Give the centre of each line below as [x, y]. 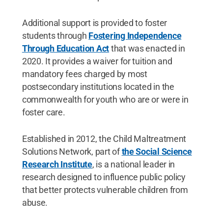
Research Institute [57, 164]
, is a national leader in [134, 164]
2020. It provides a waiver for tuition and [97, 61]
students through [55, 35]
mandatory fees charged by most [84, 74]
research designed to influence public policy [104, 177]
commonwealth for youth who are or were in [105, 99]
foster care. [43, 112]
